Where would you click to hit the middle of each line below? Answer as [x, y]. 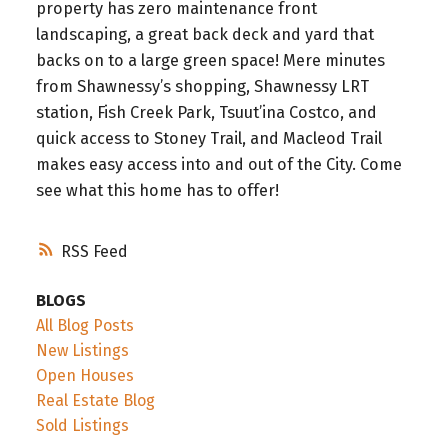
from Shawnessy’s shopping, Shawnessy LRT [202, 86]
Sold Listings [82, 426]
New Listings [82, 351]
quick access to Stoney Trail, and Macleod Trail [208, 138]
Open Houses [84, 376]
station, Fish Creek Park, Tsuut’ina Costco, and [206, 112]
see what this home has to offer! [157, 190]
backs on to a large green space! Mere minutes [210, 60]
